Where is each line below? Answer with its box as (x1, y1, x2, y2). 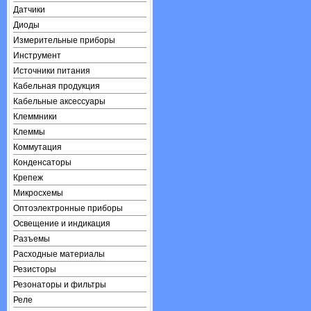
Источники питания (13, 66, 90, 76)
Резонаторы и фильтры (13, 280, 106, 289)
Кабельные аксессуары (13, 96, 106, 106)
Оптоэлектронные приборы (13, 203, 123, 213)
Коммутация (13, 142, 62, 152)
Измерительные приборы (13, 35, 115, 45)
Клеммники (13, 112, 57, 121)
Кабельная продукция (13, 81, 100, 91)
